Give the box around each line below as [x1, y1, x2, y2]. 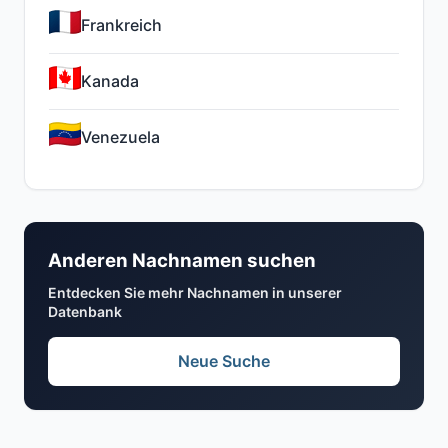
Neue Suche [178, 351, 270, 371]
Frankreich [81, 15, 162, 35]
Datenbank [48, 303, 122, 320]
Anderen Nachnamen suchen [48, 249, 316, 272]
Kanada [81, 71, 139, 91]
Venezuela [81, 127, 160, 147]
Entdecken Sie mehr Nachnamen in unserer [48, 284, 342, 301]
